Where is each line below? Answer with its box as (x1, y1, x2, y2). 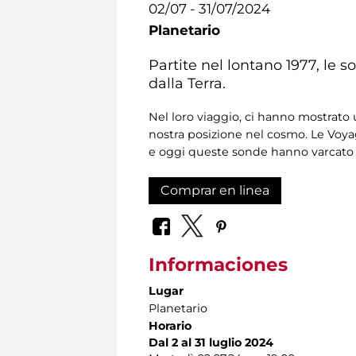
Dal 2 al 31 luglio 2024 (149, 335, 273, 350)
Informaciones (149, 253, 288, 277)
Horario (149, 319, 192, 334)
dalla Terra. (149, 74, 226, 91)
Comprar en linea (161, 182, 269, 198)
